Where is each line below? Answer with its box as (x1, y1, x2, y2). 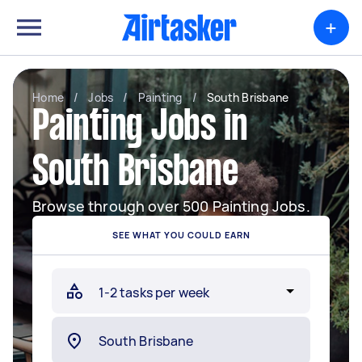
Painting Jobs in (32, 109, 248, 148)
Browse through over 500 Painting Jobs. (32, 196, 310, 216)
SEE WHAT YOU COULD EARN (112, 229, 250, 241)
